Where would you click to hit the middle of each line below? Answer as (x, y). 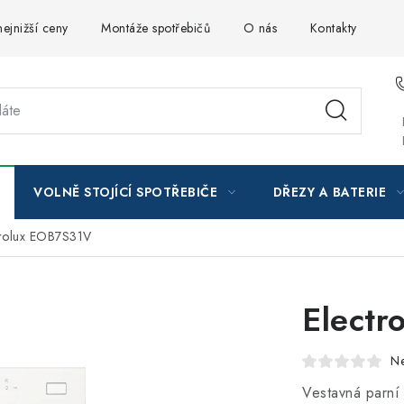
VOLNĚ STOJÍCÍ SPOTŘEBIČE (125, 192)
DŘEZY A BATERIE (329, 192)
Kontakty (333, 28)
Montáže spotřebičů (156, 28)
